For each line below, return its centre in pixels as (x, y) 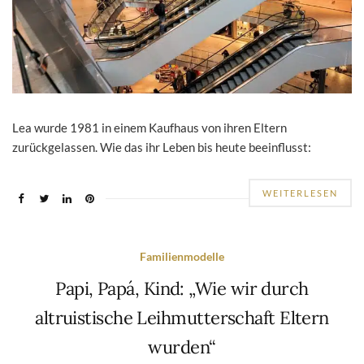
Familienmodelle (182, 257)
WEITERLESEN (300, 193)
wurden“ (182, 347)
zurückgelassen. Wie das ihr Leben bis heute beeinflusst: (162, 147)
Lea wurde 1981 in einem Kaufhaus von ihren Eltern (149, 128)
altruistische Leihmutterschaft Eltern (182, 318)
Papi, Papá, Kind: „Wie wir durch (182, 289)
